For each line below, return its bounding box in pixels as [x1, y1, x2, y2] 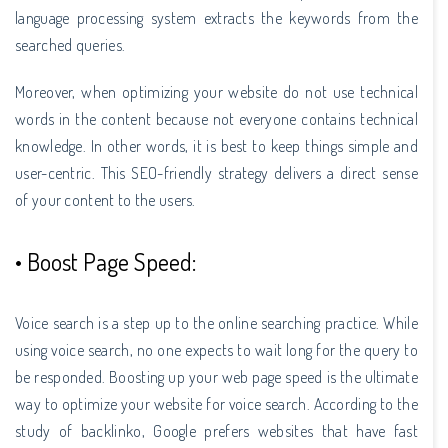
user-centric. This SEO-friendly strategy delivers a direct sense [15, 162, 418, 183]
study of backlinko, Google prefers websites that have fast [15, 420, 418, 441]
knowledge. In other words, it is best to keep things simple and [15, 135, 418, 156]
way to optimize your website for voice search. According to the [15, 393, 418, 414]
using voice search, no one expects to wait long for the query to [15, 339, 418, 360]
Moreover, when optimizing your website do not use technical [15, 81, 418, 102]
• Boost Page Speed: [15, 245, 196, 277]
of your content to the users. [15, 189, 196, 210]
